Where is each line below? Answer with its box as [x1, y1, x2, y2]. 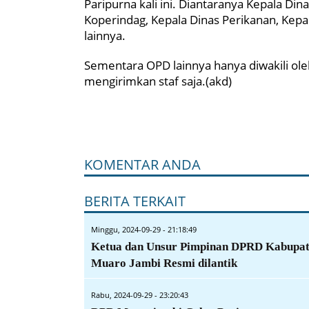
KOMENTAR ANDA [84, 155, 201, 175]
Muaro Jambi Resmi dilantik [91, 257, 237, 270]
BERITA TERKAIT [84, 192, 186, 211]
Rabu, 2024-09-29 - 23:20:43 [91, 290, 188, 301]
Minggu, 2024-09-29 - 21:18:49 [91, 224, 197, 235]
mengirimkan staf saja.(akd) [84, 73, 232, 90]
